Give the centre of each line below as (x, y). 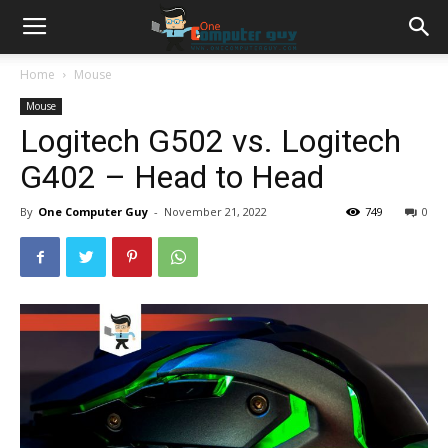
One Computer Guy (93, 211)
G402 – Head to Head (172, 177)
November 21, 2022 (215, 211)
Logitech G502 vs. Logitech (210, 141)
